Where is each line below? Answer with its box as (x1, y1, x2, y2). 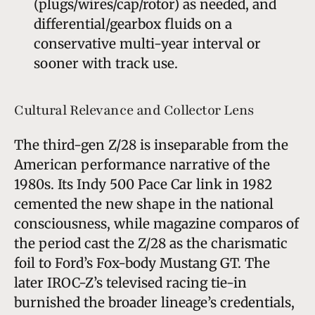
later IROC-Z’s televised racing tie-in (14, 274, 247, 291)
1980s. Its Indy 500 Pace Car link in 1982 (14, 175, 272, 193)
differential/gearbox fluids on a (34, 15, 232, 32)
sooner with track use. (34, 54, 178, 72)
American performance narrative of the (14, 155, 270, 173)
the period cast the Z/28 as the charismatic (14, 234, 288, 252)
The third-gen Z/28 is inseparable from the (14, 136, 288, 153)
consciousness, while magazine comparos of (14, 214, 299, 232)
